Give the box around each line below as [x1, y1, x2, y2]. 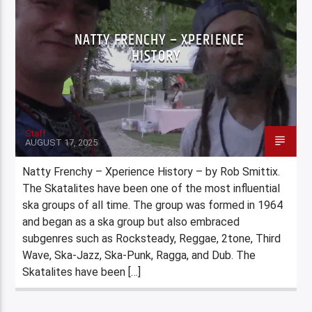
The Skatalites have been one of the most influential [22, 181, 281, 195]
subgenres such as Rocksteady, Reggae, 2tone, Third [22, 231, 281, 245]
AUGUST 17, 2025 [25, 136, 98, 148]
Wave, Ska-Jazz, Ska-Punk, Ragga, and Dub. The [22, 248, 256, 262]
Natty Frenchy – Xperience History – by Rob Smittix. [22, 164, 281, 178]
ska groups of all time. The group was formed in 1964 [22, 198, 283, 212]
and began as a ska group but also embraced [22, 214, 240, 228]
